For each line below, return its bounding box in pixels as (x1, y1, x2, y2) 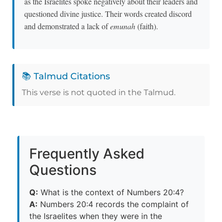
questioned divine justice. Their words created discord (24, 8, 192, 19)
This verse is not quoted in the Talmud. (22, 87, 175, 97)
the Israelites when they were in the (29, 211, 162, 221)
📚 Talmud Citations (22, 70, 110, 82)
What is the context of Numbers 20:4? (38, 187, 184, 197)
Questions (29, 161, 97, 178)
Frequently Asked (29, 145, 145, 162)
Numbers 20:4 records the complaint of (38, 199, 189, 209)
